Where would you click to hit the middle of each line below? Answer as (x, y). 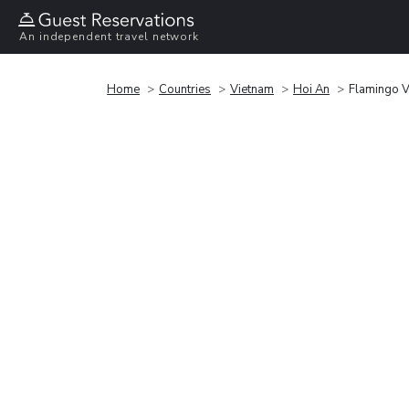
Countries (185, 89)
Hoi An (311, 89)
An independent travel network (110, 37)
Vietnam (252, 89)
